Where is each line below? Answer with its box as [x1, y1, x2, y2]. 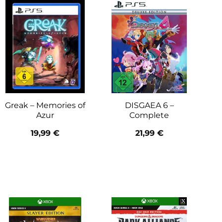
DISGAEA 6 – [124, 100, 174, 110]
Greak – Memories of [5, 100, 85, 110]
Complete [129, 110, 169, 120]
